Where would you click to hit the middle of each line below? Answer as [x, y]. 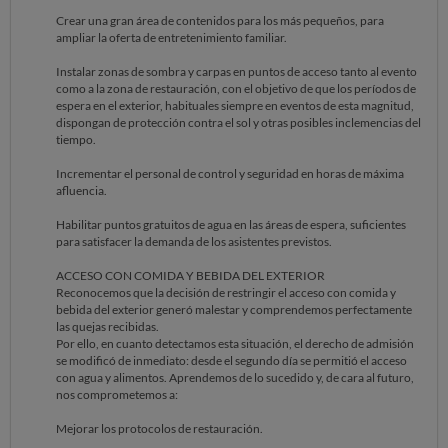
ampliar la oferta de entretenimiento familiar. [171, 37]
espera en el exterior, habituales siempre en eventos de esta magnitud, [235, 105]
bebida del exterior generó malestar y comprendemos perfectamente [234, 309]
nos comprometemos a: [117, 394]
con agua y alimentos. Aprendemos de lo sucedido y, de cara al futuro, [235, 377]
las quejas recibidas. [107, 326]
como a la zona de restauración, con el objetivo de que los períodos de [236, 88]
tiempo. [76, 139]
